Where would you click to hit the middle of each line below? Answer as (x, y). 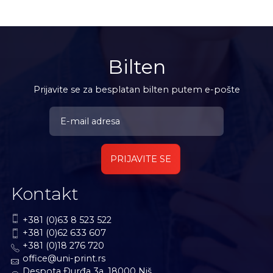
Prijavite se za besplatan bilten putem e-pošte (136, 89)
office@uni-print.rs (64, 259)
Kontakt (44, 194)
